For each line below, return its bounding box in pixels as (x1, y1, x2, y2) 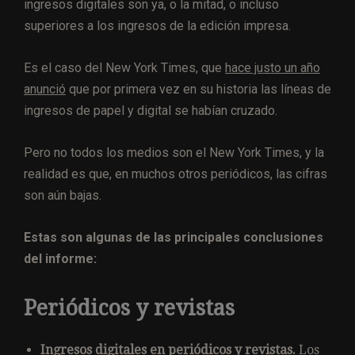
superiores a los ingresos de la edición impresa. (24, 17, 291, 33)
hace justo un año (225, 59, 320, 75)
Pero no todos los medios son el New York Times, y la (24, 144, 324, 160)
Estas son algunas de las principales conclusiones (24, 229, 323, 245)
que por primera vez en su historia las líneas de (66, 81, 331, 97)
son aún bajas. (24, 187, 101, 203)
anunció (24, 81, 66, 97)
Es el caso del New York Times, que (24, 59, 225, 75)
